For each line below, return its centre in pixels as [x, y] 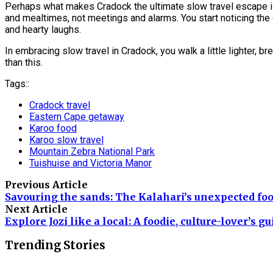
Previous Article [46, 184]
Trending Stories [55, 246]
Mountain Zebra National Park [92, 151]
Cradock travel [60, 105]
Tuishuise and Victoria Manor [90, 163]
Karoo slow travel [66, 140]
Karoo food [53, 128]
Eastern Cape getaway [77, 116]
